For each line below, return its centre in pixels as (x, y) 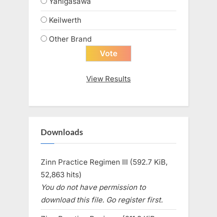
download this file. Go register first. (102, 200)
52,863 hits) (61, 174)
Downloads (62, 132)
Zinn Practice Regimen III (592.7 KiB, (104, 162)
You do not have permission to (93, 187)
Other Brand (70, 39)
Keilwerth (65, 20)
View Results (108, 78)
